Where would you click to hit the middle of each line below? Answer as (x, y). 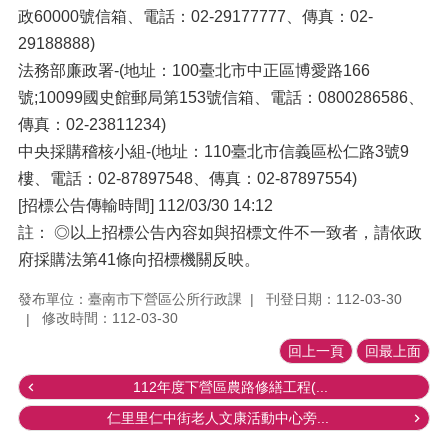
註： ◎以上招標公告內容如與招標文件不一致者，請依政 (220, 232)
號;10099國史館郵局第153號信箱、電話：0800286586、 (221, 97)
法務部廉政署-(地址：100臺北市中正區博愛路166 (194, 70)
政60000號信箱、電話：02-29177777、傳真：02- (195, 16)
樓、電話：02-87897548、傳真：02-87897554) (187, 178)
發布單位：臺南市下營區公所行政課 (130, 298)
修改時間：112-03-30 (110, 318)
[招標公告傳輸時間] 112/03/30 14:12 (145, 205)
